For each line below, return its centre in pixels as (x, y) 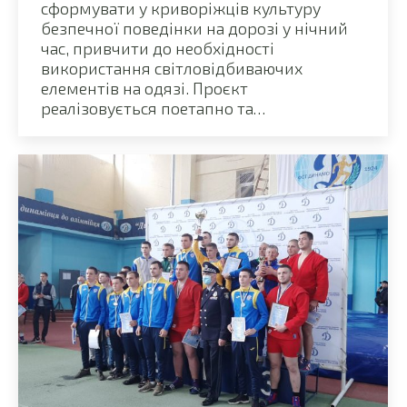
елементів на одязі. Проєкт (144, 88)
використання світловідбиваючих (172, 68)
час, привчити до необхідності (158, 48)
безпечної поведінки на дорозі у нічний (194, 28)
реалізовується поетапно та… (153, 108)
